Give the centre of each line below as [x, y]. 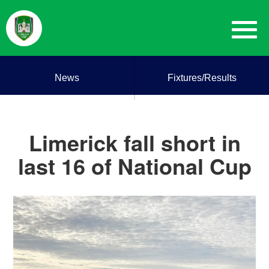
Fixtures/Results [202, 78]
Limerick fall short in [134, 142]
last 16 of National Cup [134, 166]
